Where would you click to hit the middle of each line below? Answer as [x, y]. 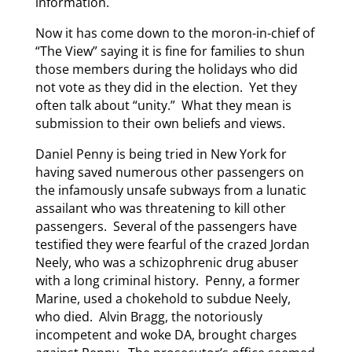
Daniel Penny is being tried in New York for [161, 154]
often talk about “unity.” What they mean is [163, 106]
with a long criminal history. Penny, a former [167, 281]
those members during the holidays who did [166, 70]
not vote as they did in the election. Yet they [166, 88]
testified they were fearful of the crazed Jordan [172, 245]
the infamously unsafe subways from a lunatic [170, 191]
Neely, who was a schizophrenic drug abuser [167, 263]
